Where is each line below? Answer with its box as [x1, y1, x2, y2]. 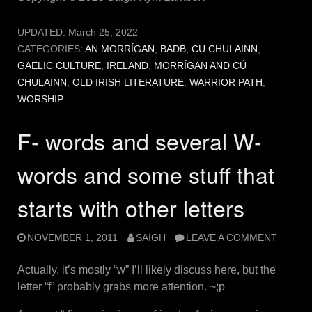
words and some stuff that [17, 158, 274, 191]
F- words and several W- [17, 125, 262, 157]
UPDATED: [17, 27, 68, 38]
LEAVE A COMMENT [186, 232, 278, 243]
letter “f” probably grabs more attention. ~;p [17, 280, 225, 292]
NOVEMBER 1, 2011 [27, 232, 118, 243]
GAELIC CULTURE [17, 61, 101, 72]
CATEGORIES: [17, 44, 85, 55]
